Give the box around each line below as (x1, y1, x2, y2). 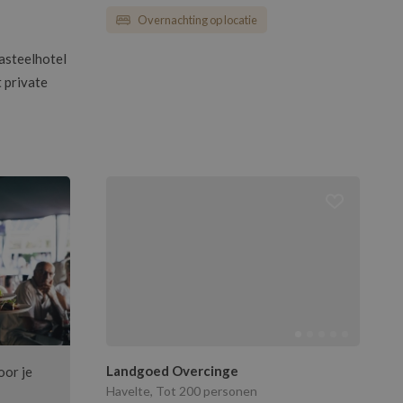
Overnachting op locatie (138, 13, 257, 28)
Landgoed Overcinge (106, 363, 238, 380)
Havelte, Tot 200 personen (106, 383, 257, 399)
